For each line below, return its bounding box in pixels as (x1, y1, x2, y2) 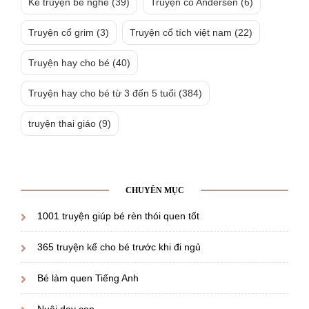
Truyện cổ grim (28, 26, 94, 38)
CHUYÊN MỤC (125, 185, 184, 195)
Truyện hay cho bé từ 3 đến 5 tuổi (28, 87, 176, 99)
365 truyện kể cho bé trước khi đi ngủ (37, 241, 201, 252)
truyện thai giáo (28, 117, 96, 129)
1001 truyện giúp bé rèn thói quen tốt (37, 210, 199, 221)
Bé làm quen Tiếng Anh (37, 272, 139, 283)
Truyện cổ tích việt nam (130, 26, 232, 38)
